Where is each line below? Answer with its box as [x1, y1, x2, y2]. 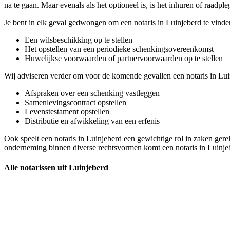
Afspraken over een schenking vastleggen [25, 88, 160, 98]
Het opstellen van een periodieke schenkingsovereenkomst [25, 44, 214, 53]
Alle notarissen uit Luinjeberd [4, 163, 108, 172]
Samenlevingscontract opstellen [25, 98, 126, 107]
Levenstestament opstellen [25, 107, 109, 116]
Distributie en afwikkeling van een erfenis [25, 116, 160, 125]
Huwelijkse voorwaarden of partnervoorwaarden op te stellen [25, 53, 223, 63]
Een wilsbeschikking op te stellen [25, 35, 132, 44]
